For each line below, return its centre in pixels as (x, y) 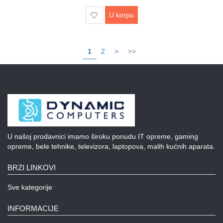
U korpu (121, 15)
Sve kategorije (30, 187)
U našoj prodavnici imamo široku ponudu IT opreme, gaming (103, 137)
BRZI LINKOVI (32, 168)
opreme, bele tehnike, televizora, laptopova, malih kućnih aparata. (111, 147)
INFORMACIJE (33, 209)
